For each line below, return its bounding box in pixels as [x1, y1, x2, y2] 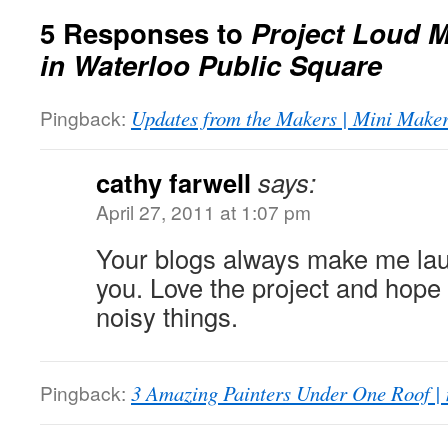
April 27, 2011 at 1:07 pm [96, 198, 311, 225]
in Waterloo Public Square [40, 45, 382, 84]
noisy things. [96, 298, 238, 334]
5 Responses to [40, 13, 251, 52]
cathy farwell [96, 164, 251, 201]
